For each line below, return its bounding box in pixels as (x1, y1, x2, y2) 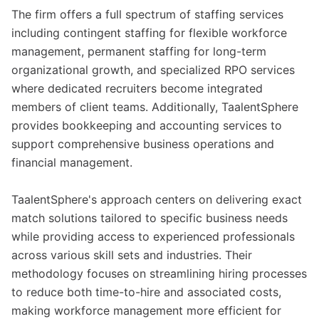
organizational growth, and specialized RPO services (11, 63, 295, 77)
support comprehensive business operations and (11, 137, 274, 151)
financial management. (11, 155, 132, 169)
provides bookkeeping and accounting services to (11, 118, 282, 132)
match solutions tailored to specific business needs (11, 211, 288, 225)
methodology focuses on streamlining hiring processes (11, 266, 307, 281)
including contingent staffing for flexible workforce (11, 26, 287, 40)
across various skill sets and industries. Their (11, 248, 252, 262)
